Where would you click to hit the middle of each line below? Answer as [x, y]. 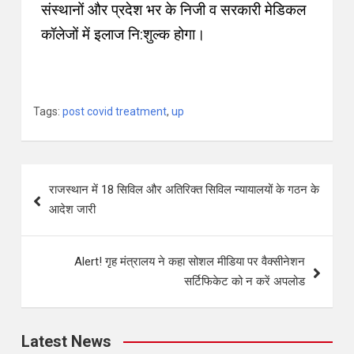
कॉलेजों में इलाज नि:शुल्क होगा [118, 35]
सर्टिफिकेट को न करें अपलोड [245, 282]
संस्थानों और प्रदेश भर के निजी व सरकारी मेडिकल [173, 11]
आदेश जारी [72, 210]
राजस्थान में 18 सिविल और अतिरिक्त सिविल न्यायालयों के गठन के [184, 190]
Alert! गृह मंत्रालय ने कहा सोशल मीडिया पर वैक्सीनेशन [190, 262]
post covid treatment [115, 112]
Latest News [66, 342]
